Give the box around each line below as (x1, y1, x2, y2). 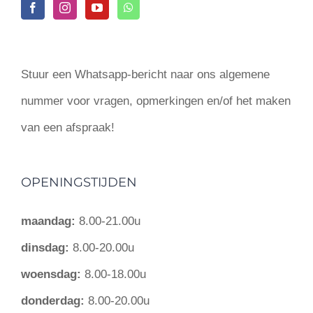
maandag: (21, 214, 75, 228)
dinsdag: (21, 241, 69, 254)
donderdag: (21, 294, 85, 307)
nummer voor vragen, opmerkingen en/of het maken (21, 94, 291, 108)
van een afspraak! (21, 121, 115, 134)
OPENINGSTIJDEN (21, 175, 137, 190)
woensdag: (21, 268, 81, 281)
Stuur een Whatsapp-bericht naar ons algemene (21, 68, 270, 81)
